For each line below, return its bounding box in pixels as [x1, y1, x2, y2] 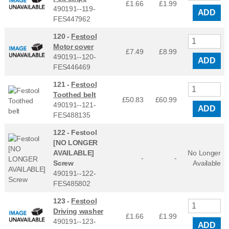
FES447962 [53, 14, 90, 23]
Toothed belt [53, 90, 96, 99]
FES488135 [53, 110, 90, 119]
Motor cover [53, 42, 94, 51]
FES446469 [53, 62, 90, 71]
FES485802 [53, 179, 90, 188]
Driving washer [53, 207, 103, 215]
